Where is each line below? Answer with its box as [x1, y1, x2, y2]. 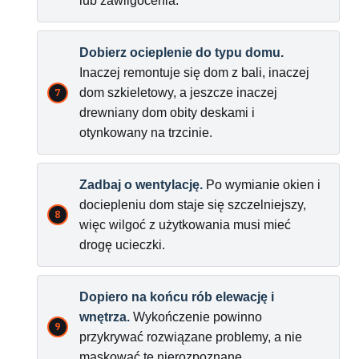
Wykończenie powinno [130, 310, 262, 325]
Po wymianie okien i [203, 178, 321, 192]
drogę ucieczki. [79, 238, 165, 252]
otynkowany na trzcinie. [79, 126, 212, 140]
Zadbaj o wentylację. [79, 178, 203, 192]
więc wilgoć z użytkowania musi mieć [79, 218, 291, 232]
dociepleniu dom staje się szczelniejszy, [79, 198, 306, 212]
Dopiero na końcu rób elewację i [79, 290, 274, 305]
